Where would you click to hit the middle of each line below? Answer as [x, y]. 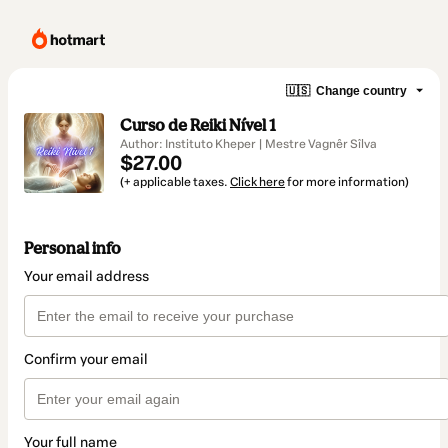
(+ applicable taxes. [175, 182]
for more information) [347, 182]
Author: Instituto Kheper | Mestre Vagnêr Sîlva [248, 144]
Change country [361, 90]
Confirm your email [86, 360]
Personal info [72, 248]
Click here [257, 182]
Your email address [86, 277]
